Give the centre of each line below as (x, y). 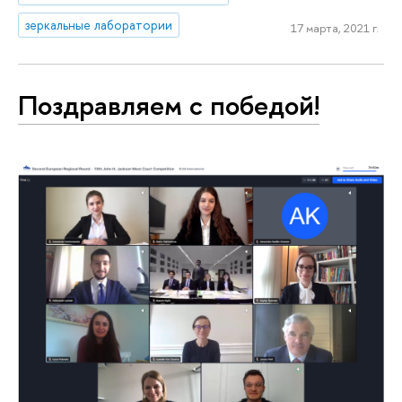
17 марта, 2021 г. (334, 27)
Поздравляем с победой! (169, 105)
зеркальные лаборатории (99, 25)
